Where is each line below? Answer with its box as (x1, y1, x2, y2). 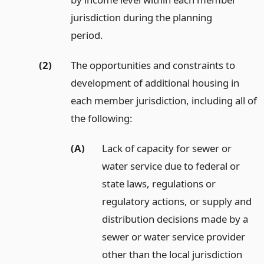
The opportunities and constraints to (70, 58, 235, 72)
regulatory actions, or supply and (102, 194, 252, 208)
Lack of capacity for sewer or (102, 141, 232, 155)
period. (70, 28, 103, 42)
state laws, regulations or (102, 176, 216, 190)
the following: (70, 111, 133, 125)
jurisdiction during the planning (70, 11, 212, 25)
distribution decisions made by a (102, 212, 249, 226)
